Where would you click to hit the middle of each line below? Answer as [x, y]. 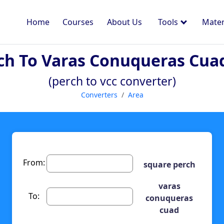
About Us [124, 22]
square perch [169, 165]
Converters [99, 95]
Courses [78, 22]
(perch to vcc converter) [112, 81]
